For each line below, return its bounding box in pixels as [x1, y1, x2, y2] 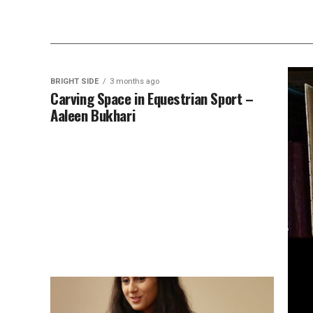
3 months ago [110, 77, 159, 86]
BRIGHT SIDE [50, 77, 99, 86]
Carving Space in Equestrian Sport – [50, 87, 254, 109]
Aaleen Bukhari [50, 104, 136, 126]
